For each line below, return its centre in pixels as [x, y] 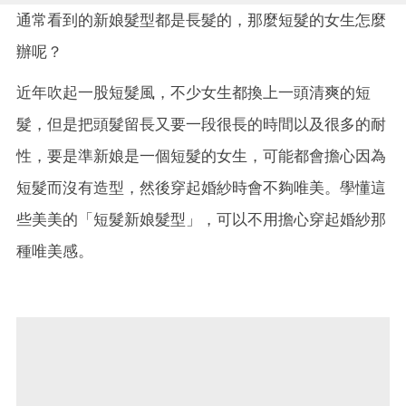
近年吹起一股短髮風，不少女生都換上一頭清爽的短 [193, 92]
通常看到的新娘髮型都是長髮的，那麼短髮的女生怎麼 [201, 19]
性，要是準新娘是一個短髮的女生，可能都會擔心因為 [201, 155]
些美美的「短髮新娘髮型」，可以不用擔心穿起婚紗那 [201, 219]
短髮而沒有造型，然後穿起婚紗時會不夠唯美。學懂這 [201, 187]
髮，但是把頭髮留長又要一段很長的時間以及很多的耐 [201, 124]
